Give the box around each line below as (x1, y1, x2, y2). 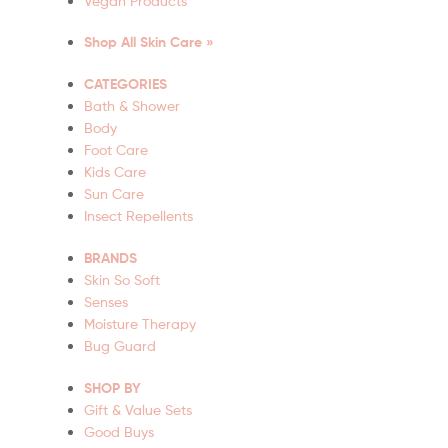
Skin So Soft (84, 271, 160, 289)
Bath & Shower (84, 97, 180, 115)
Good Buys (84, 422, 154, 440)
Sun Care (84, 185, 144, 203)
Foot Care (84, 141, 148, 159)
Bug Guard (84, 337, 156, 355)
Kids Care (84, 163, 146, 181)
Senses (84, 293, 128, 311)
